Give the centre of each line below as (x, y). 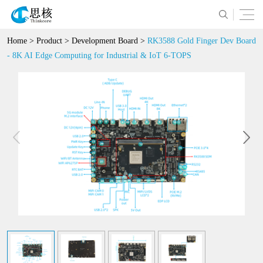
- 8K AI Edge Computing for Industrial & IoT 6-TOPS (99, 55)
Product (49, 41)
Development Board (105, 41)
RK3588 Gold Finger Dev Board (202, 41)
